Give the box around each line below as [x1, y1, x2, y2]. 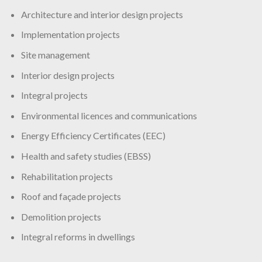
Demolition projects [20, 211, 101, 222]
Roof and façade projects [20, 191, 121, 202]
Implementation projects [20, 29, 120, 40]
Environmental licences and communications [20, 109, 197, 121]
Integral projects [20, 89, 88, 101]
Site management [20, 49, 90, 60]
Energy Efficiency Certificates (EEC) [20, 130, 166, 142]
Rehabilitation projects [20, 170, 113, 182]
